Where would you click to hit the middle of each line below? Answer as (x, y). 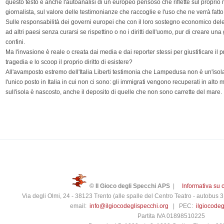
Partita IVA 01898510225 (171, 216)
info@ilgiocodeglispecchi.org (129, 206)
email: (80, 206)
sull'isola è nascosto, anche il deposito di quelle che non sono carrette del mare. (114, 92)
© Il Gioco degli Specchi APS (129, 186)
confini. (15, 42)
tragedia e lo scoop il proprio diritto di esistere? (69, 62)
